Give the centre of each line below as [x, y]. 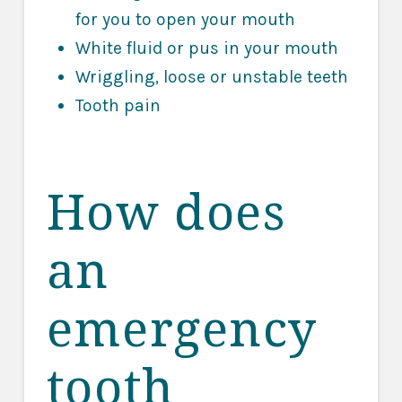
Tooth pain [118, 105]
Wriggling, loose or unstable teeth [211, 76]
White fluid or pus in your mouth [206, 48]
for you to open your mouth [185, 19]
